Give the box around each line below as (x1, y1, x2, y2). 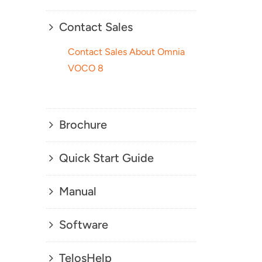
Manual (58, 184, 96, 198)
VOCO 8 (67, 63, 104, 74)
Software (58, 218, 108, 232)
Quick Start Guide (58, 151, 154, 165)
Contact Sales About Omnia (67, 46, 185, 57)
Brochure (58, 118, 107, 132)
